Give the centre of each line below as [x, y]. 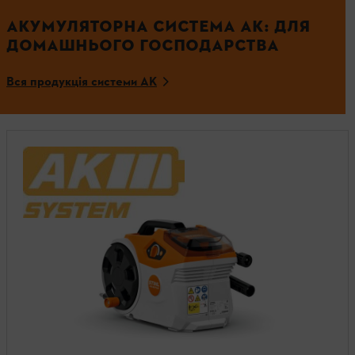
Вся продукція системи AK [82, 83]
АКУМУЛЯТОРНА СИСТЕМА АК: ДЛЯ [158, 27]
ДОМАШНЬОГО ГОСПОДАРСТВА [143, 46]
